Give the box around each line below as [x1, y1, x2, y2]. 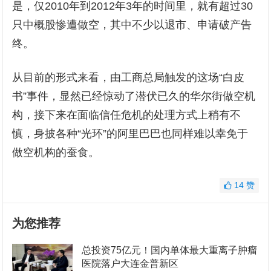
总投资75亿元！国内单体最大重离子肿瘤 [82, 245, 258, 256]
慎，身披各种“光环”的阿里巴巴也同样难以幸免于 [12, 128, 249, 140]
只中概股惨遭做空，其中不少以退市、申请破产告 [12, 19, 252, 31]
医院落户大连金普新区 [82, 258, 179, 269]
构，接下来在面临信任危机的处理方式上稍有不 [12, 109, 241, 122]
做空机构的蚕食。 [12, 146, 100, 159]
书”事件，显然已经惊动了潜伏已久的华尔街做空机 [12, 90, 256, 103]
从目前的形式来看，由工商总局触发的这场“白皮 [12, 71, 245, 84]
